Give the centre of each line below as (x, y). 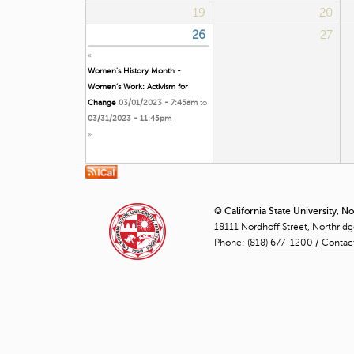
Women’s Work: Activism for (138, 86)
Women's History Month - (134, 70)
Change (102, 102)
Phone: (231, 242)
